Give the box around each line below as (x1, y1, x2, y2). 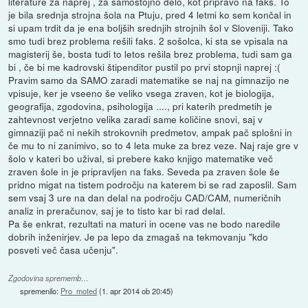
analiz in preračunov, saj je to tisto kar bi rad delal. (8, 203, 226, 218)
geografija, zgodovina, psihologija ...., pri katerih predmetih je (8, 99, 273, 113)
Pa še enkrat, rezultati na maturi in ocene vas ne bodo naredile (8, 217, 281, 231)
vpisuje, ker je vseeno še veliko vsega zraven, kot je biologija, (8, 86, 275, 100)
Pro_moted (60, 285, 98, 297)
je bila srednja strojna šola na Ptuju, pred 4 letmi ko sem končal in (8, 8, 292, 22)
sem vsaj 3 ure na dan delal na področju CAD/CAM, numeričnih (8, 190, 282, 205)
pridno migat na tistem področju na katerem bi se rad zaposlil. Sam (8, 177, 297, 192)
